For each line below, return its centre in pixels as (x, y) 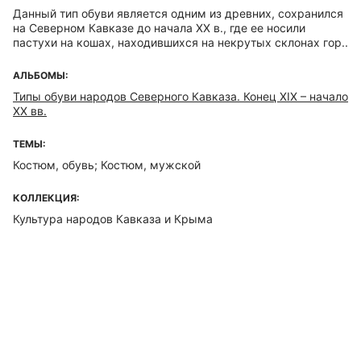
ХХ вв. (30, 111)
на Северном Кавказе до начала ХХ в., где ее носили (159, 28)
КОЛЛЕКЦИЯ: (46, 198)
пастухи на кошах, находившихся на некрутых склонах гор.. (180, 42)
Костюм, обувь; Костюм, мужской (107, 165)
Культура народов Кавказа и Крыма (113, 219)
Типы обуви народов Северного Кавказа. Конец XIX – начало (180, 96)
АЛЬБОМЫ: (41, 75)
